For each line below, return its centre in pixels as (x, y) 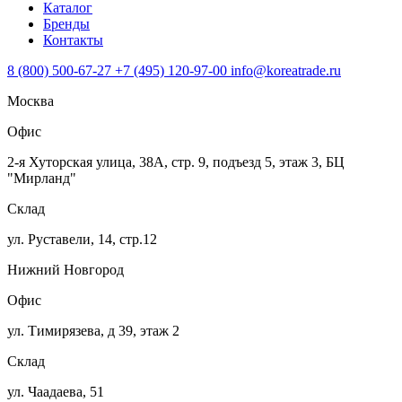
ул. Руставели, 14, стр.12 (82, 240)
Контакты (73, 40)
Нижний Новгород (66, 270)
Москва (31, 101)
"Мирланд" (42, 179)
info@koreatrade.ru (286, 71)
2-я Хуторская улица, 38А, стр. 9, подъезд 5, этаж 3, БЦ (176, 162)
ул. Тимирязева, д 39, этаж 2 (93, 331)
